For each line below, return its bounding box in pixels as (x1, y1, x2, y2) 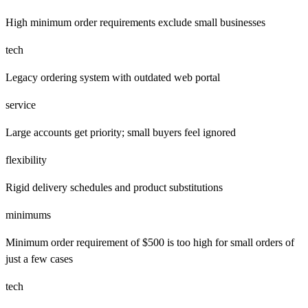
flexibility (5, 153, 47, 166)
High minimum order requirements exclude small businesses (5, 16, 265, 28)
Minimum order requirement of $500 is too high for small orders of (5, 236, 294, 248)
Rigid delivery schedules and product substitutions (5, 181, 223, 193)
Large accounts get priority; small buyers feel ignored (5, 126, 236, 138)
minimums (5, 208, 51, 221)
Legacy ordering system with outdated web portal (5, 71, 220, 83)
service (5, 98, 36, 111)
